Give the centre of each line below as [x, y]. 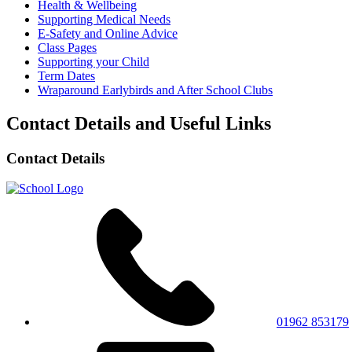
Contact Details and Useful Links [139, 123]
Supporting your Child [93, 61]
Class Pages [67, 47]
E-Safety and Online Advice [108, 33]
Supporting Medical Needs [104, 19]
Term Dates [66, 75]
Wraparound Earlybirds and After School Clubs [155, 90]
